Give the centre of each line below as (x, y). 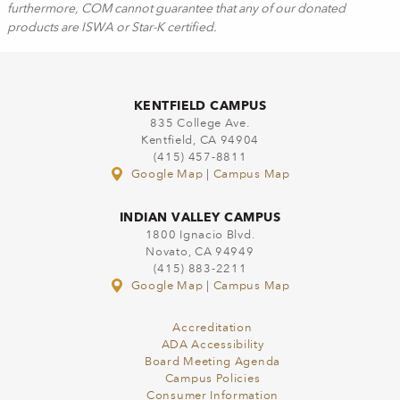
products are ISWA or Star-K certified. (112, 28)
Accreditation (212, 328)
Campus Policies (212, 379)
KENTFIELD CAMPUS (200, 105)
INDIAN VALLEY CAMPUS (200, 217)
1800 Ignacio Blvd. (200, 235)
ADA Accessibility (212, 345)
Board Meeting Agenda (212, 362)
